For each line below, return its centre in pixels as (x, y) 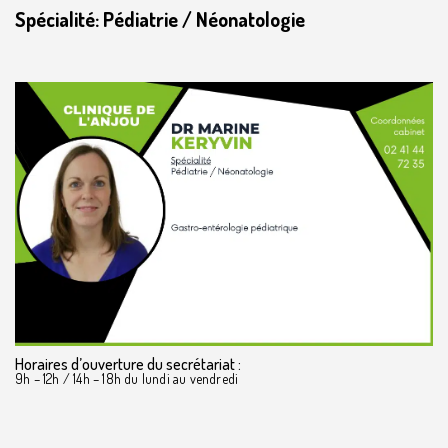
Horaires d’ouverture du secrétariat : (128, 364)
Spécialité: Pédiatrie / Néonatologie (160, 19)
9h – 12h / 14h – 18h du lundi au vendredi (127, 379)
